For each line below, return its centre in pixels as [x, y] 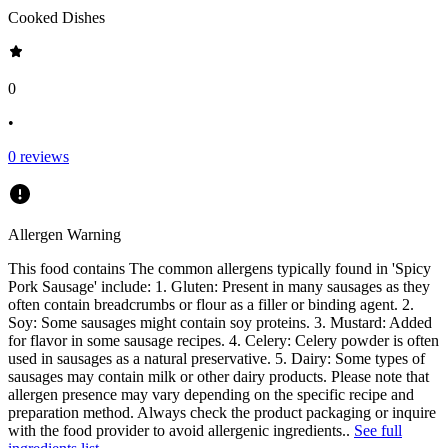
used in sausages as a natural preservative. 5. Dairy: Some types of [216, 358]
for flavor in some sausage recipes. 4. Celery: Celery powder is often [223, 340]
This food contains [68, 268]
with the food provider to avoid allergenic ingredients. [177, 430]
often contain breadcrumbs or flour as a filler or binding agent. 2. [211, 304]
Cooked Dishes [56, 17]
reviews [42, 156]
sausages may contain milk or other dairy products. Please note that [218, 376]
